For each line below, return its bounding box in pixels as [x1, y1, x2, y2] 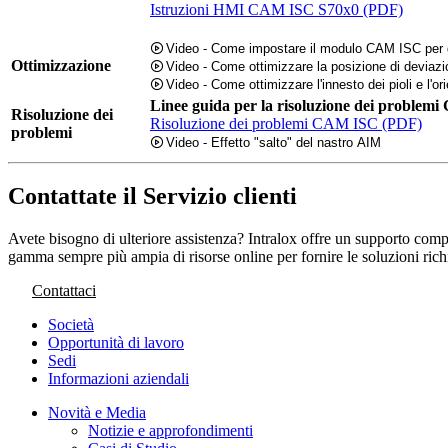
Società [48, 316, 94, 334]
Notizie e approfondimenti [88, 422, 253, 440]
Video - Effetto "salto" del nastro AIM [166, 134, 382, 150]
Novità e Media [48, 404, 146, 422]
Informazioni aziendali [48, 370, 189, 388]
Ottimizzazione [11, 56, 111, 74]
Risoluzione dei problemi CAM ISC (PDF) [150, 114, 422, 132]
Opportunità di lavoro [48, 334, 184, 352]
